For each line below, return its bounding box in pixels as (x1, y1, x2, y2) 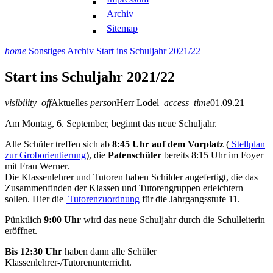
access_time (164, 97, 210, 108)
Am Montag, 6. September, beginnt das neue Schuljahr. (5, 118, 217, 129)
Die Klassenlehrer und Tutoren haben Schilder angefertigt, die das (5, 171, 258, 182)
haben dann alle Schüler (62, 246, 157, 257)
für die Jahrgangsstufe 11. (140, 193, 240, 204)
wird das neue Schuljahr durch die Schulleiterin (81, 214, 265, 225)
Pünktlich (5, 214, 44, 225)
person (90, 97, 116, 108)
